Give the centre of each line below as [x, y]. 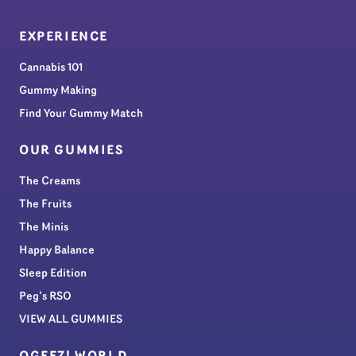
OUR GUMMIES [72, 151]
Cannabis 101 [51, 68]
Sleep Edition [53, 274]
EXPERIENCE [64, 38]
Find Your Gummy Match [81, 114]
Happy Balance [57, 251]
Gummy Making [58, 91]
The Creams [50, 182]
